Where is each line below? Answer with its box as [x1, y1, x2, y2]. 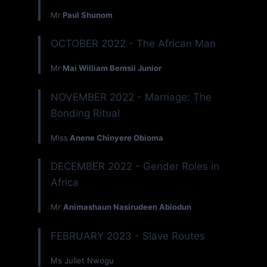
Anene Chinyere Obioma [68, 132, 163, 142]
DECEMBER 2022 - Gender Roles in [51, 160, 219, 173]
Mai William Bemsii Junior [61, 63, 162, 73]
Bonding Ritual [51, 107, 120, 119]
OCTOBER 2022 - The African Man [51, 38, 216, 50]
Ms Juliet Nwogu [51, 255, 114, 265]
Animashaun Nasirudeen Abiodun [63, 202, 191, 212]
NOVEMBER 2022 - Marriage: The [51, 91, 212, 103]
